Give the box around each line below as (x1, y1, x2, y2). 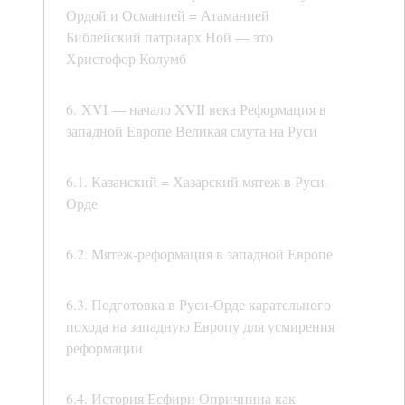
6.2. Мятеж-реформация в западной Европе (66, 244, 333, 264)
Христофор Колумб (66, 49, 186, 69)
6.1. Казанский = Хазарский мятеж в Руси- (66, 172, 329, 192)
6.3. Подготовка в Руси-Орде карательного (66, 295, 331, 315)
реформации (66, 338, 143, 358)
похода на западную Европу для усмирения (66, 316, 334, 336)
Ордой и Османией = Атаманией (66, 5, 269, 25)
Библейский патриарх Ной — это (66, 27, 273, 47)
